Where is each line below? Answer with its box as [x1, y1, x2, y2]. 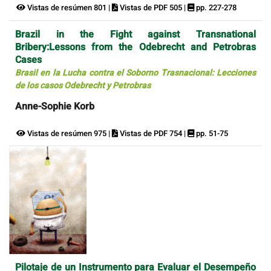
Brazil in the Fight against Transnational [15, 27, 256, 42]
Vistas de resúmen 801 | [25, 2, 112, 14]
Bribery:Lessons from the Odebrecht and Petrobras [15, 39, 256, 54]
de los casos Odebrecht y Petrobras [15, 79, 151, 92]
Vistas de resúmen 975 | [25, 127, 112, 139]
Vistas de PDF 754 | [118, 127, 188, 139]
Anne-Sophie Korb [15, 99, 94, 114]
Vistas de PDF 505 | [118, 2, 188, 14]
